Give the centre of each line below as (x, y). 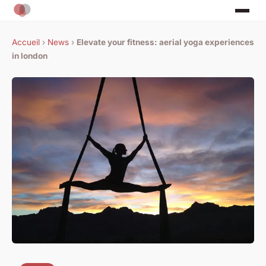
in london (30, 56)
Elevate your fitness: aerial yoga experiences (165, 42)
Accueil (26, 42)
